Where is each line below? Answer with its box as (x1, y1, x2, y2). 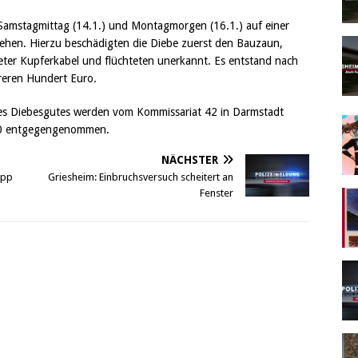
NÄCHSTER (161, 153, 219, 166)
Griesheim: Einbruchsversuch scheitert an (48, 170, 234, 183)
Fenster (200, 186, 234, 199)
